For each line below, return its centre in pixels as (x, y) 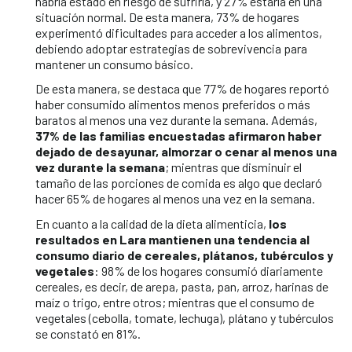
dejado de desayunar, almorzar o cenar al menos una (186, 151)
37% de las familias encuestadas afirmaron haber (178, 136)
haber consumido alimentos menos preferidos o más (173, 104)
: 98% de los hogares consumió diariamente (209, 270)
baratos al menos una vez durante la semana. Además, (176, 120)
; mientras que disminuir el (233, 167)
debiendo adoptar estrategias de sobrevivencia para (171, 48)
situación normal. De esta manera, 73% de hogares (167, 16)
